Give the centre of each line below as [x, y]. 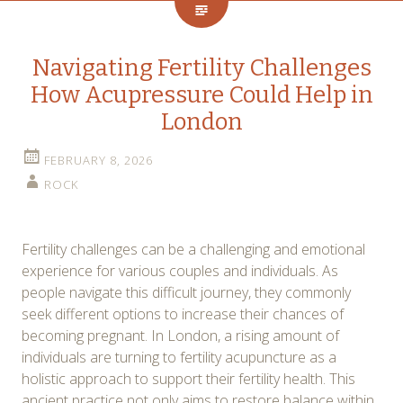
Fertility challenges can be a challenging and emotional [193, 249]
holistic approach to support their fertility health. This [188, 378]
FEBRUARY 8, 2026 [99, 160]
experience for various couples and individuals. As [180, 270]
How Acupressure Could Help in [201, 94]
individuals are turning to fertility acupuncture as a [179, 357]
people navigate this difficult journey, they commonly [186, 292]
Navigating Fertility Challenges [201, 67]
